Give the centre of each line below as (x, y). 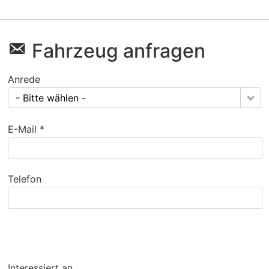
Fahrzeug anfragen (119, 51)
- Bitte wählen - (51, 98)
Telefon (25, 179)
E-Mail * (26, 129)
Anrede (24, 80)
